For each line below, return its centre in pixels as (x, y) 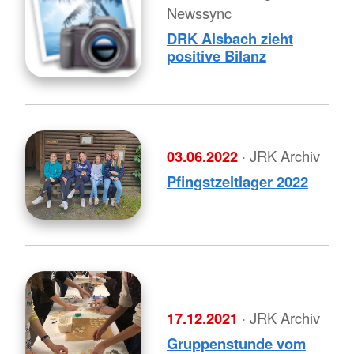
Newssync (199, 12)
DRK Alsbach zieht (230, 38)
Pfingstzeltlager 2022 (237, 181)
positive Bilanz (216, 55)
